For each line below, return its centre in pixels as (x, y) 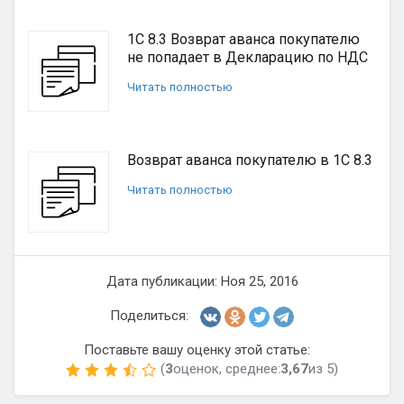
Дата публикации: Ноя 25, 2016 (202, 281)
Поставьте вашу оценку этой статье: (197, 350)
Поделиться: (149, 316)
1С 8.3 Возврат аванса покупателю (243, 39)
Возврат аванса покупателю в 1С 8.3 (250, 160)
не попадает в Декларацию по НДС (248, 57)
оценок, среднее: (227, 369)
